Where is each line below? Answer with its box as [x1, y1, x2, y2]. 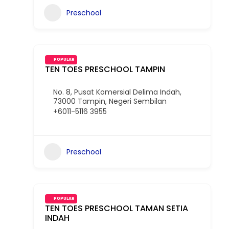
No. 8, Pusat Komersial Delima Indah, [53, 87, 181, 97]
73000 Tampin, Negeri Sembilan [53, 96, 167, 106]
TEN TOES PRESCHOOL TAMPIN [45, 63, 165, 75]
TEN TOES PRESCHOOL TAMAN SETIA [45, 202, 188, 214]
